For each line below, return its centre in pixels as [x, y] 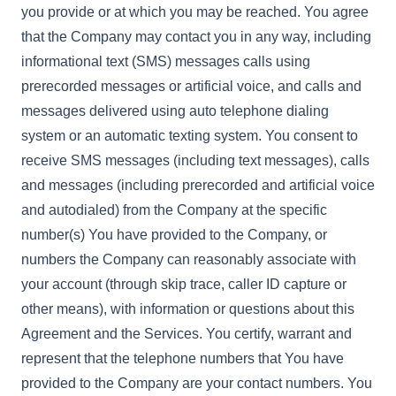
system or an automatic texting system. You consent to [190, 136]
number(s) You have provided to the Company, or [174, 235]
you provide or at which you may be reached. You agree [195, 12]
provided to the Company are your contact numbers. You [197, 383]
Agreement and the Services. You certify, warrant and [187, 334]
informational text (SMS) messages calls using [166, 61]
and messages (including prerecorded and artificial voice [198, 185]
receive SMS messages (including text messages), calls [195, 160]
